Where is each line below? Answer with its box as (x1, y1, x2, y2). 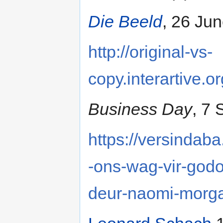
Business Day (88, 99, 192, 118)
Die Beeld (88, 11, 162, 31)
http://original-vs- (88, 42, 213, 61)
